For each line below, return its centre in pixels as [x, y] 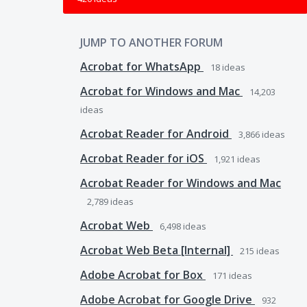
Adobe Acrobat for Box [143, 275]
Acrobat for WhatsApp [142, 66]
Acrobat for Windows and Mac [161, 91]
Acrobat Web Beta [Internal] [157, 250]
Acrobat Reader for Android [156, 134]
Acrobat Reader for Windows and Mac [181, 183]
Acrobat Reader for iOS [144, 158]
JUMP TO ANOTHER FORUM [151, 42]
